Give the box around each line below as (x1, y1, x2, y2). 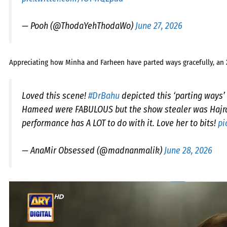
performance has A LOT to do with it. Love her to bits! (22, 118, 218, 129)
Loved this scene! (22, 90, 88, 102)
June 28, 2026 (164, 145, 212, 157)
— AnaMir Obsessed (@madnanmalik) (22, 145, 164, 157)
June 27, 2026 (135, 20, 182, 31)
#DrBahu (88, 90, 120, 102)
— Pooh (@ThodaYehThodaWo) (22, 20, 135, 31)
